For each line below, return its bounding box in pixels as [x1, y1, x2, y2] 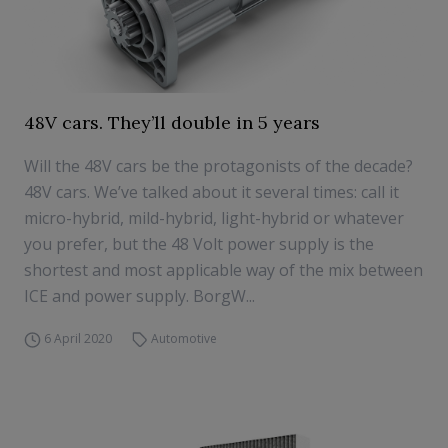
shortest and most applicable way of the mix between [24, 259, 423, 281]
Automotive [151, 330, 218, 347]
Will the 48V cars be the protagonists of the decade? [24, 155, 421, 177]
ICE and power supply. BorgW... [24, 285, 255, 307]
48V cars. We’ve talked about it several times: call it [24, 181, 399, 203]
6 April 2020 [43, 330, 112, 347]
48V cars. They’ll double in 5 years [24, 111, 320, 134]
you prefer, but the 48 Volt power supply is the [24, 233, 374, 255]
